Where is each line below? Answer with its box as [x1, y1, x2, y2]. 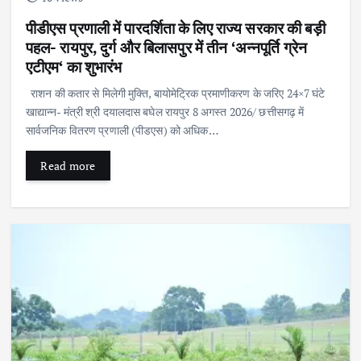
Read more [40, 157, 96, 173]
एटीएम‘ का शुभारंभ [25, 56, 122, 77]
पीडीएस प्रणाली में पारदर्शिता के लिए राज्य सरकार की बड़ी [25, 17, 326, 38]
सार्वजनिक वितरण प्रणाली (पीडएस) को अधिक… [25, 122, 218, 138]
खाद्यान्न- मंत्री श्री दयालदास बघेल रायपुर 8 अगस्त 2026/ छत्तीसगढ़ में [25, 103, 305, 119]
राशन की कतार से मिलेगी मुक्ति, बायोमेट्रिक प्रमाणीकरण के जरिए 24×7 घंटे [25, 85, 326, 101]
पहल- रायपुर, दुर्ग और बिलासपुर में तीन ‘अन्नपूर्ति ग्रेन [25, 36, 308, 57]
